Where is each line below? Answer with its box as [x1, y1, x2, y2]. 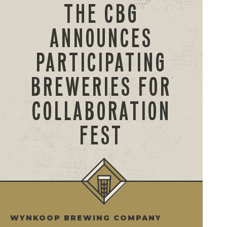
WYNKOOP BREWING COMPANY [10, 213, 162, 222]
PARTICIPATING [36, 48, 167, 77]
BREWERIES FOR [31, 72, 172, 101]
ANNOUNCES [50, 24, 153, 53]
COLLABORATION [31, 97, 171, 126]
